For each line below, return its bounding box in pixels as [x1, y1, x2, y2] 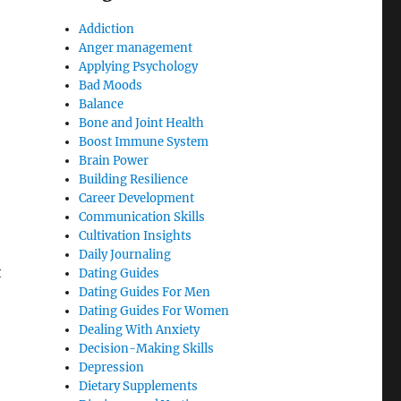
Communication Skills [79, 209, 206, 226]
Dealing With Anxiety [79, 322, 200, 338]
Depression [79, 360, 145, 376]
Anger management [79, 40, 193, 56]
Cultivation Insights [79, 228, 192, 244]
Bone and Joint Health [79, 115, 205, 132]
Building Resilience [79, 172, 189, 188]
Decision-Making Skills [79, 341, 215, 357]
